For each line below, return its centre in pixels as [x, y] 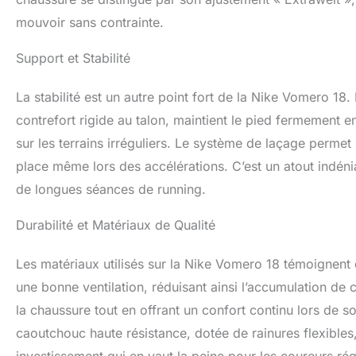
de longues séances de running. [111, 190]
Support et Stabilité [73, 58]
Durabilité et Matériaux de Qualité [116, 225]
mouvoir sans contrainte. [90, 23]
